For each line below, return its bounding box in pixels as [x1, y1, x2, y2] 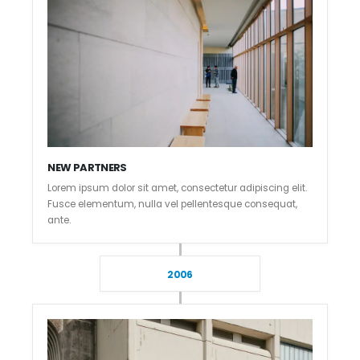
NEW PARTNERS [47, 160, 127, 176]
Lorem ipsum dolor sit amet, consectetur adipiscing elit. [47, 181, 308, 194]
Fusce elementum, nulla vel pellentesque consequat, [47, 197, 298, 211]
